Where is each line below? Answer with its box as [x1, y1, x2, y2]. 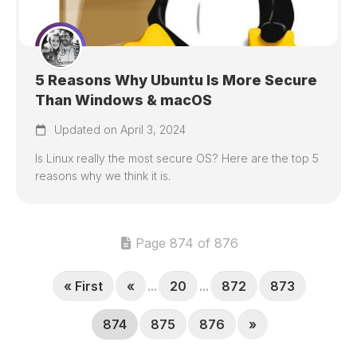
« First [64, 278, 103, 294]
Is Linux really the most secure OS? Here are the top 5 [35, 151, 319, 165]
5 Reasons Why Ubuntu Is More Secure [35, 72, 317, 88]
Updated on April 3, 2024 [51, 123, 186, 136]
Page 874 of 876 [135, 235, 238, 251]
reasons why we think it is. [35, 169, 171, 182]
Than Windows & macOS [35, 92, 212, 108]
